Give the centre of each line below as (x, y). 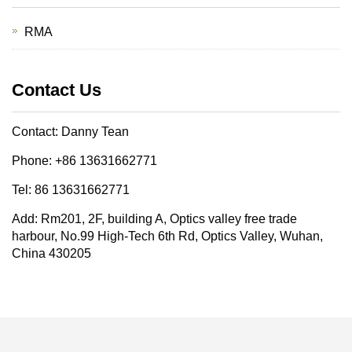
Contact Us (57, 90)
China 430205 (51, 253)
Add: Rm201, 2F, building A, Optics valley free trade (154, 219)
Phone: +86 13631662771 (84, 161)
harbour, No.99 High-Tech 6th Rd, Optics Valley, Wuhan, (167, 236)
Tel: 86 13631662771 (71, 190)
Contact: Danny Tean (70, 132)
